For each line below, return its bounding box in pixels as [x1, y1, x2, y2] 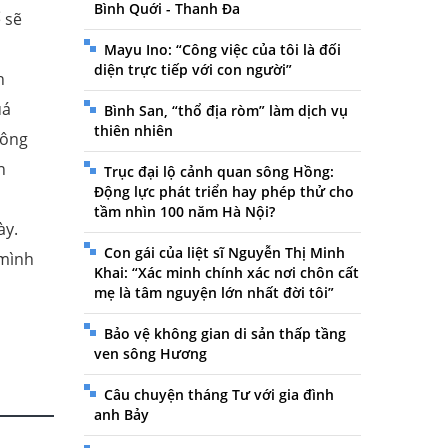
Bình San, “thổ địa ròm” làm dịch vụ [103, 101, 348, 121]
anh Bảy [93, 405, 149, 425]
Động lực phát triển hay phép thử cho [93, 182, 354, 202]
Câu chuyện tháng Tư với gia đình [103, 385, 334, 405]
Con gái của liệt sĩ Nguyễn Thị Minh [103, 243, 345, 263]
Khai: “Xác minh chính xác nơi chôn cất [93, 263, 359, 283]
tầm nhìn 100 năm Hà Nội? [93, 202, 275, 222]
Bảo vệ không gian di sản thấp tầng [103, 324, 346, 344]
